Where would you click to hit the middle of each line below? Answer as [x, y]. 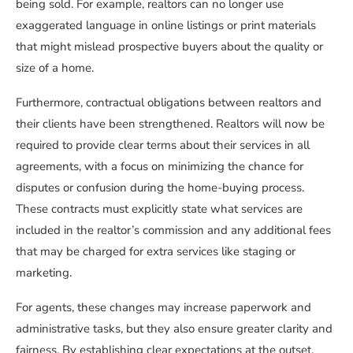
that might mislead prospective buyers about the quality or [169, 47]
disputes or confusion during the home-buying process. [160, 188]
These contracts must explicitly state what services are [159, 209]
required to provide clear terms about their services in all [163, 145]
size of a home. [55, 68]
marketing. [44, 273]
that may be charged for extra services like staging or [156, 252]
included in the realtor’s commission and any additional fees [173, 230]
